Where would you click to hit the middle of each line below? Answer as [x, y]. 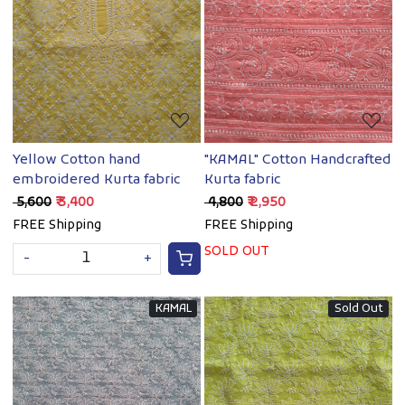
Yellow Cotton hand [77, 160]
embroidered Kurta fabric [96, 180]
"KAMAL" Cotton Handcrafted [298, 160]
